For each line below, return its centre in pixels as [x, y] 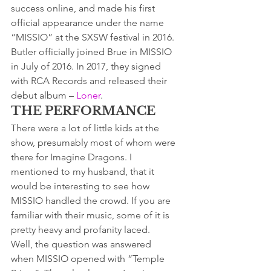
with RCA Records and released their [90, 80]
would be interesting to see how [81, 186]
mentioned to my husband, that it [84, 171]
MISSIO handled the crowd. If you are [92, 200]
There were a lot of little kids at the [86, 128]
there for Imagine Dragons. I [73, 157]
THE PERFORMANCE [83, 110]
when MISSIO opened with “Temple [89, 258]
